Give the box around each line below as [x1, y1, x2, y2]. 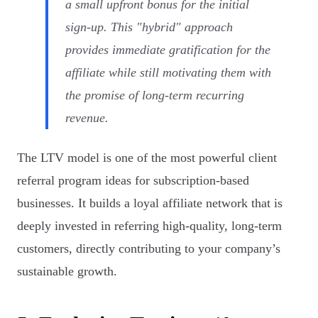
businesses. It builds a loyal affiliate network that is [17, 196, 283, 211]
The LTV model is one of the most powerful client [17, 150, 277, 165]
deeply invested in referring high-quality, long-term [17, 219, 282, 234]
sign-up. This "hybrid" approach [65, 20, 233, 35]
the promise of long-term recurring [65, 88, 244, 103]
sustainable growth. [17, 264, 117, 279]
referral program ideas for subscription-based [17, 173, 249, 188]
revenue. [65, 111, 109, 126]
